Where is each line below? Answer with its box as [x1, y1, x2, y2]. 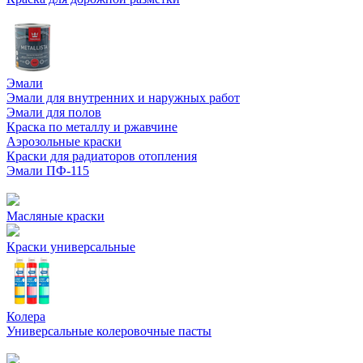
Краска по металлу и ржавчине [6, 120, 177, 134]
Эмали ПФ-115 [6, 164, 89, 177]
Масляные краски [6, 209, 105, 223]
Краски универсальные [6, 240, 135, 254]
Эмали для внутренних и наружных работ [6, 91, 240, 105]
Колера [6, 310, 45, 323]
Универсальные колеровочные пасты [6, 324, 211, 338]
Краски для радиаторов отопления [6, 149, 197, 163]
